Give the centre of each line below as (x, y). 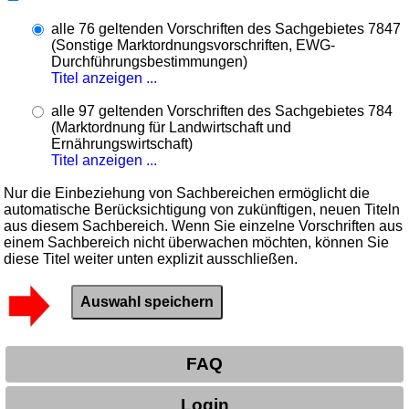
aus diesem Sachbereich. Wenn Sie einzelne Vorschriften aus (204, 225)
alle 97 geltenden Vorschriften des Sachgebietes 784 (222, 110)
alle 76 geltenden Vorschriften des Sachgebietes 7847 (226, 28)
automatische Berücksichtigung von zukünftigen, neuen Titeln (202, 209)
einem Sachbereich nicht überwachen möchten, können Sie (197, 242)
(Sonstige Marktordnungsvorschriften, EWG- (194, 45)
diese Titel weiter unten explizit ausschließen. (151, 258)
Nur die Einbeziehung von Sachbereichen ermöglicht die (187, 193)
